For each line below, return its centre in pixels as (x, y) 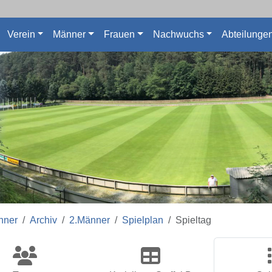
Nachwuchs (178, 34)
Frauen (119, 34)
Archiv (43, 220)
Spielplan (143, 220)
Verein (21, 34)
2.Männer (90, 220)
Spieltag (193, 220)
